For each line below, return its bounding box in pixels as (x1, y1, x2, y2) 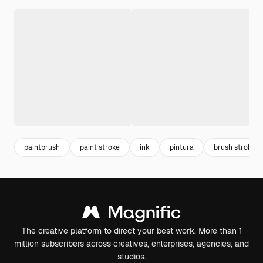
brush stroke (214, 142, 255, 152)
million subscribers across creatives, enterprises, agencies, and (14, 238, 249, 249)
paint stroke (80, 142, 120, 152)
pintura (170, 142, 194, 152)
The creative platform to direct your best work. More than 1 (21, 225, 242, 236)
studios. (117, 251, 146, 262)
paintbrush (24, 142, 60, 152)
